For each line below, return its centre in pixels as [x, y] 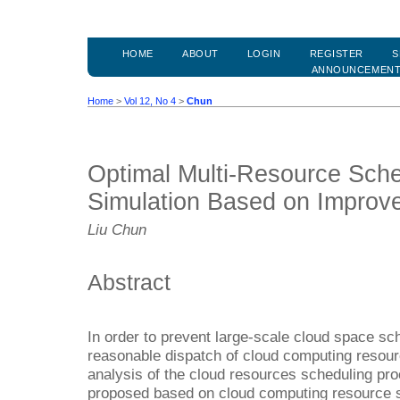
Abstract [129, 282]
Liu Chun [117, 230]
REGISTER [336, 54]
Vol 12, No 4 [150, 101]
